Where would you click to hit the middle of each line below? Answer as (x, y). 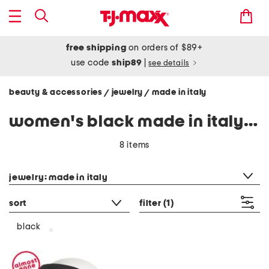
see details (169, 63)
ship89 (128, 63)
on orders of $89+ (165, 48)
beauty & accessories (57, 92)
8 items (134, 145)
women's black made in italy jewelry (250, 122)
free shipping (96, 48)
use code (91, 63)
